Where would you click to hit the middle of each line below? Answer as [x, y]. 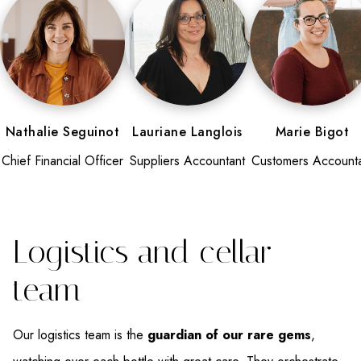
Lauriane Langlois [187, 132]
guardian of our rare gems [229, 335]
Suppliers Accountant [187, 161]
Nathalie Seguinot [62, 132]
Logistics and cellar [142, 252]
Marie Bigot [312, 132]
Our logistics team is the [80, 335]
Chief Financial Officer [62, 161]
